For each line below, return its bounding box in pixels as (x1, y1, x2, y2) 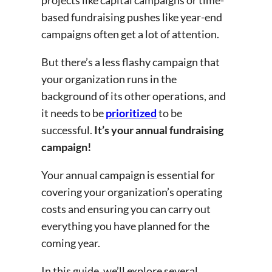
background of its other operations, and (41, 89, 226, 103)
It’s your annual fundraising (94, 123, 223, 137)
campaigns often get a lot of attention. (41, 27, 221, 41)
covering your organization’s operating (41, 185, 222, 199)
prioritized (106, 106, 157, 120)
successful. (41, 123, 94, 137)
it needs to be (41, 106, 106, 120)
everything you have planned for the (41, 219, 209, 233)
